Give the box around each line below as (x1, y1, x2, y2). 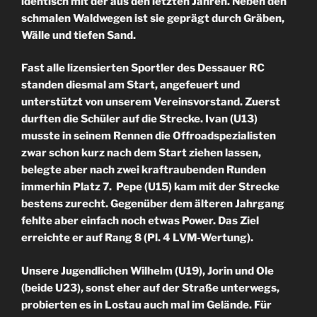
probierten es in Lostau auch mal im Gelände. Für (21, 298, 272, 311)
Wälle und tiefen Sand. (21, 28, 136, 42)
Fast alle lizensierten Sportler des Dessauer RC (21, 62, 265, 75)
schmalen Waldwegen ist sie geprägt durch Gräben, (21, 11, 284, 25)
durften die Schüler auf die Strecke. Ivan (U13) (21, 113, 258, 126)
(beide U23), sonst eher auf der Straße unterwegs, (21, 281, 279, 294)
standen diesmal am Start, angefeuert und (21, 79, 240, 92)
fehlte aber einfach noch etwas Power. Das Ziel (21, 214, 259, 228)
